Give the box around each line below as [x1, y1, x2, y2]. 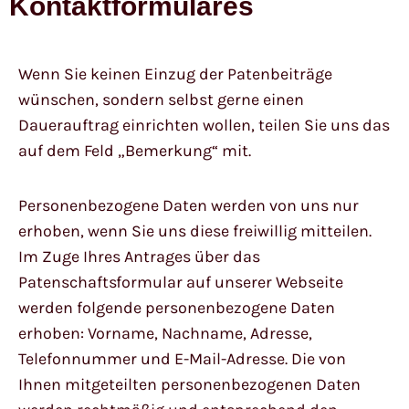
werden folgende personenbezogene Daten [18, 297, 335, 318]
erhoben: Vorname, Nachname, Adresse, [18, 322, 312, 343]
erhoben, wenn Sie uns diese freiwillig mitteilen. [18, 220, 372, 241]
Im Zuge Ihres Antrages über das [18, 246, 260, 267]
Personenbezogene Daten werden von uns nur [18, 194, 359, 215]
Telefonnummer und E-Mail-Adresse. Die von [18, 348, 346, 369]
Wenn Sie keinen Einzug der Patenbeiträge [18, 63, 332, 84]
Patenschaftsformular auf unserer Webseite [18, 271, 343, 292]
